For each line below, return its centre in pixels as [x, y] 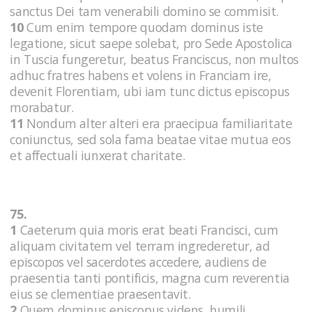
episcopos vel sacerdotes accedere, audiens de [138, 262]
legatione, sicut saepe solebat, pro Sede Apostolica [151, 44]
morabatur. [43, 108]
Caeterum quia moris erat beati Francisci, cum [148, 230]
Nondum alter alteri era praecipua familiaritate [158, 124]
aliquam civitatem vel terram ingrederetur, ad [140, 246]
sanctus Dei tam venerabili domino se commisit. [146, 11]
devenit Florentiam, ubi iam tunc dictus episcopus [150, 92]
